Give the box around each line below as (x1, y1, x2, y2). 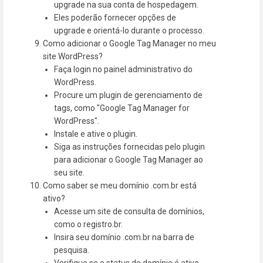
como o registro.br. (54, 219, 123, 229)
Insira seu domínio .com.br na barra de (54, 232, 195, 242)
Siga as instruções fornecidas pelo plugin (54, 141, 205, 151)
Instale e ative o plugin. (54, 129, 138, 139)
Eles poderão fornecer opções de (54, 12, 177, 22)
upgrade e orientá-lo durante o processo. (54, 25, 205, 35)
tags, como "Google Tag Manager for (54, 103, 190, 113)
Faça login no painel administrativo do (54, 64, 193, 74)
